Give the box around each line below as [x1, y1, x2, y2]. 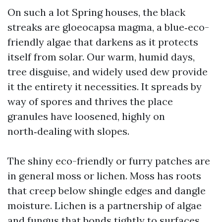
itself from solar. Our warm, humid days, [7, 51, 195, 63]
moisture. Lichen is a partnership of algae [7, 199, 202, 212]
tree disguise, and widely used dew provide [7, 65, 208, 78]
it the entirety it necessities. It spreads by [7, 80, 202, 93]
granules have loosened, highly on [7, 110, 165, 122]
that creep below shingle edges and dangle [7, 184, 206, 197]
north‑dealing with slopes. [7, 125, 129, 137]
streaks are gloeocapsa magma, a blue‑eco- [7, 21, 209, 33]
